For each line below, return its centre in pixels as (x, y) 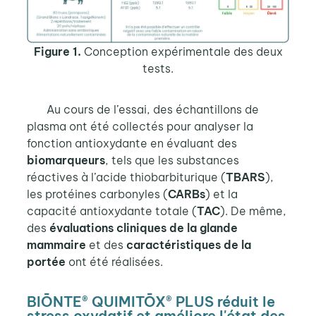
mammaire (56, 245)
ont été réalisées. (114, 262)
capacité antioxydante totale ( (111, 211)
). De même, (253, 211)
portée (46, 262)
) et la (221, 194)
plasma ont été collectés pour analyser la (140, 127)
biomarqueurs (66, 160)
